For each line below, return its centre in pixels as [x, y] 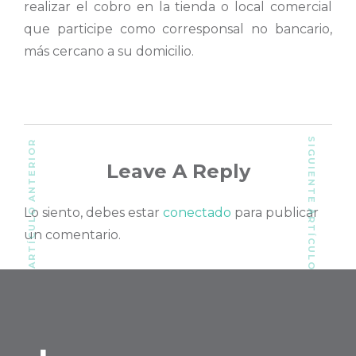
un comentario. [72, 235]
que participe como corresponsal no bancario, [178, 29]
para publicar [275, 213]
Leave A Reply [178, 171]
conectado [197, 213]
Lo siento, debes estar [93, 213]
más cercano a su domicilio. [109, 51]
